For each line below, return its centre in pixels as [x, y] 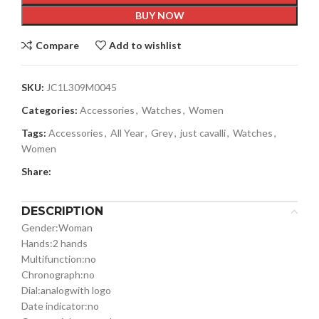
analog [55, 290]
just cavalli [203, 133]
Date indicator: [54, 306]
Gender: [40, 228]
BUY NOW [159, 15]
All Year [127, 133]
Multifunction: [53, 259]
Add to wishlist [146, 45]
